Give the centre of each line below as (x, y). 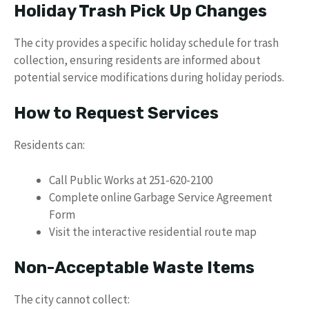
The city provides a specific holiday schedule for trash (146, 42)
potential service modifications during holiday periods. (149, 77)
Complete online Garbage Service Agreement (161, 197)
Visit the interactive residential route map (153, 231)
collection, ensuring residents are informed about (137, 60)
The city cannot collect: (72, 299)
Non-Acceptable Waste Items (134, 268)
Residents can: (49, 145)
